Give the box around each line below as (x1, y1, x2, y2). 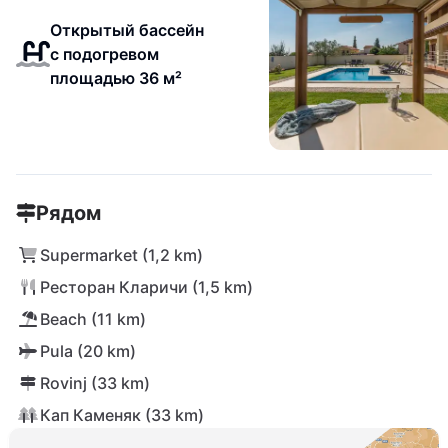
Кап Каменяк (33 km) (40, 405, 204, 425)
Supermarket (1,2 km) (40, 245, 203, 265)
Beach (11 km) (40, 309, 146, 329)
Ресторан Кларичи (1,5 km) (40, 277, 253, 297)
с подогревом (49, 44, 159, 64)
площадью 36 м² (49, 68, 182, 88)
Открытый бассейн (49, 20, 204, 40)
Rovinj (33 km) (40, 373, 150, 393)
